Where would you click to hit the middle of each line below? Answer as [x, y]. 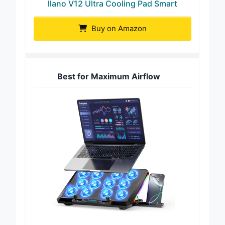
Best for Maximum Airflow [109, 84]
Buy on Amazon [118, 36]
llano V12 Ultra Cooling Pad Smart [113, 11]
